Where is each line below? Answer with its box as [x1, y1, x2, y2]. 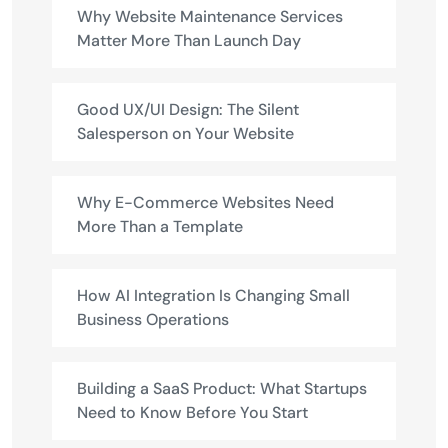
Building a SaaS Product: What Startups [77, 377, 367, 399]
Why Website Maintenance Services [77, 5, 343, 27]
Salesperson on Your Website [77, 122, 294, 144]
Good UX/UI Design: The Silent [77, 98, 299, 120]
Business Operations [77, 308, 229, 330]
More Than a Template [77, 215, 243, 237]
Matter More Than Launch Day [77, 29, 301, 51]
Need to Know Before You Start [77, 401, 308, 423]
